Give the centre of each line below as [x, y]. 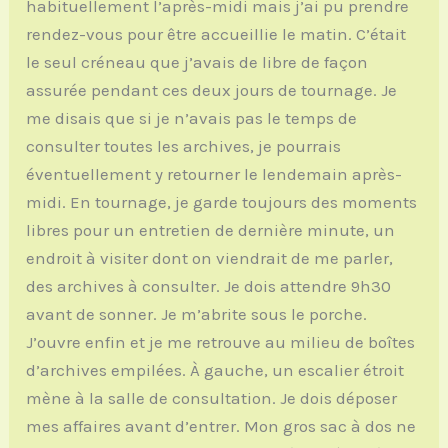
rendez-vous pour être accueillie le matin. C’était [216, 34]
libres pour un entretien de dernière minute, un [211, 230]
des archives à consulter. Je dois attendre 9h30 [209, 286]
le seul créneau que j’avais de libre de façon [197, 62]
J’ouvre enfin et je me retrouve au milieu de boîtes [221, 342]
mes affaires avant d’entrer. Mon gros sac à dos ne [221, 426]
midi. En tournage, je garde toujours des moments [222, 202]
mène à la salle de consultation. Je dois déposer [212, 398]
